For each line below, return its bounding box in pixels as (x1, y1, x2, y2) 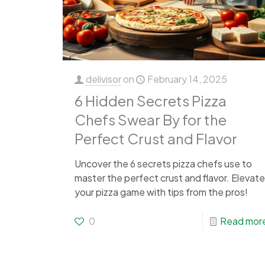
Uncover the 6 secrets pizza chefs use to (74, 157, 252, 170)
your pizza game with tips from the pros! (74, 186, 248, 199)
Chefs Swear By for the (74, 111, 227, 129)
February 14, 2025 (147, 73, 227, 86)
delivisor (85, 73, 121, 86)
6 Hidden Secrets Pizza (74, 92, 227, 110)
